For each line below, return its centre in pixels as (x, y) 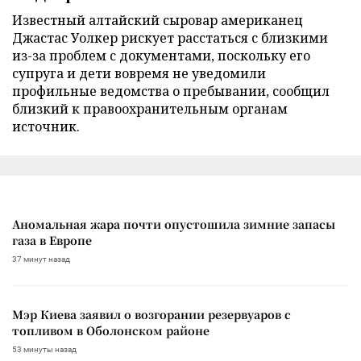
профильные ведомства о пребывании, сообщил (171, 91)
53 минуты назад (44, 349)
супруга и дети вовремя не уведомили (139, 73)
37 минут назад (41, 259)
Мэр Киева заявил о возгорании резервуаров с (151, 314)
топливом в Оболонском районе (111, 330)
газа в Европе (52, 240)
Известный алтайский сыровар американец (158, 20)
